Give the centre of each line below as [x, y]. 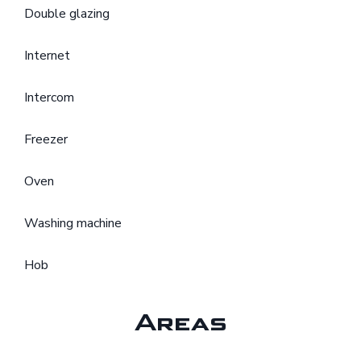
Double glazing [67, 14]
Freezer [46, 140]
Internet [47, 56]
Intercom [49, 98]
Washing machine [73, 224]
